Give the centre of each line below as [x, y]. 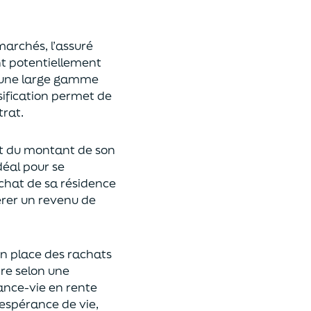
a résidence [83, 183]
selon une [42, 270]
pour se [44, 166]
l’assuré [72, 45]
